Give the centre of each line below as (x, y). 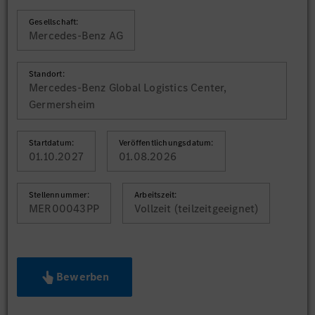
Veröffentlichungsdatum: (166, 143)
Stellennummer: (59, 195)
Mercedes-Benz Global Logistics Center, (128, 88)
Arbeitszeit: (156, 195)
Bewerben (83, 277)
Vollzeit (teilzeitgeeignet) (197, 208)
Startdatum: (52, 143)
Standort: (47, 74)
